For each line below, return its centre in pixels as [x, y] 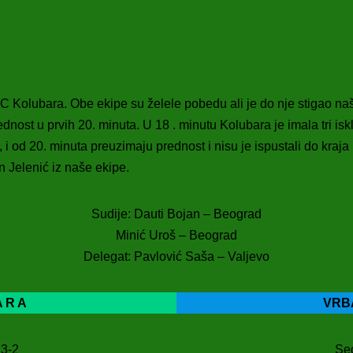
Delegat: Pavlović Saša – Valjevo [176, 256]
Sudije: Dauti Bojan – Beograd [176, 214]
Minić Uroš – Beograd [176, 235]
